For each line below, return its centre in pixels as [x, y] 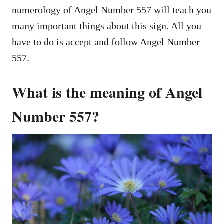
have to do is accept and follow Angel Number [106, 42]
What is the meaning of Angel [107, 92]
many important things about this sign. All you [107, 26]
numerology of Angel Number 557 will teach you [112, 10]
